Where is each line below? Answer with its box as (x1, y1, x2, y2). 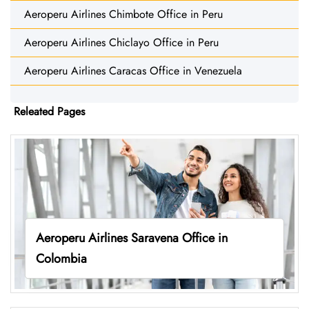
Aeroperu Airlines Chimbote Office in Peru (24, 6, 223, 22)
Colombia (35, 249, 87, 268)
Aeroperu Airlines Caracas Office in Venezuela (24, 62, 242, 79)
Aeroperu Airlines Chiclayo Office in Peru (24, 34, 219, 50)
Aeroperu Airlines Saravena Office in (35, 228, 228, 247)
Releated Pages (14, 103, 85, 119)
